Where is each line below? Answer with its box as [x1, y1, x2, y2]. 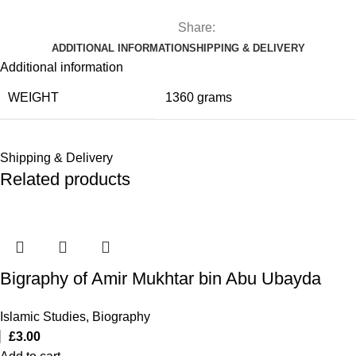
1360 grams [165, 90, 232, 104]
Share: [178, 20, 215, 34]
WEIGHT [8, 90, 59, 104]
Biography [92, 309, 150, 323]
